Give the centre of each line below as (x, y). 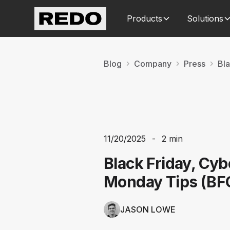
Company (153, 64)
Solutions (205, 18)
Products (145, 18)
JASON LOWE (148, 209)
